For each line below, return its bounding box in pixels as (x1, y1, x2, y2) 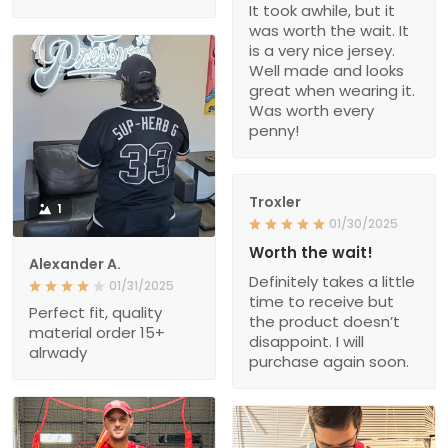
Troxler (249, 192, 301, 213)
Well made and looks (249, 60, 404, 82)
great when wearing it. (249, 80, 415, 102)
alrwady (29, 342, 87, 364)
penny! (249, 120, 299, 142)
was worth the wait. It (249, 20, 409, 42)
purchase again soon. (249, 351, 409, 373)
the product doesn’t (249, 311, 400, 333)
